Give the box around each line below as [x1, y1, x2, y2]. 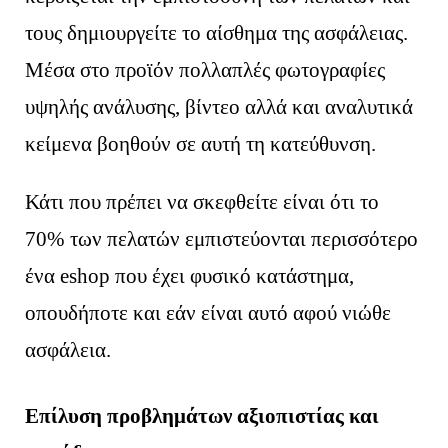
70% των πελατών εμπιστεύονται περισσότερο [25, 227, 419, 252]
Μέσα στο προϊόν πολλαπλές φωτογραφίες [25, 58, 386, 83]
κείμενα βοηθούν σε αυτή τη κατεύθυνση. [25, 132, 377, 157]
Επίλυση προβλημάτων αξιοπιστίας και [25, 403, 380, 428]
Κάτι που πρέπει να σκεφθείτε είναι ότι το [25, 190, 380, 215]
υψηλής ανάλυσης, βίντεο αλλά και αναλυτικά [25, 95, 414, 120]
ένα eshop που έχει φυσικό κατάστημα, [25, 264, 355, 289]
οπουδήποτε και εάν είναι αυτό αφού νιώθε [25, 301, 392, 326]
